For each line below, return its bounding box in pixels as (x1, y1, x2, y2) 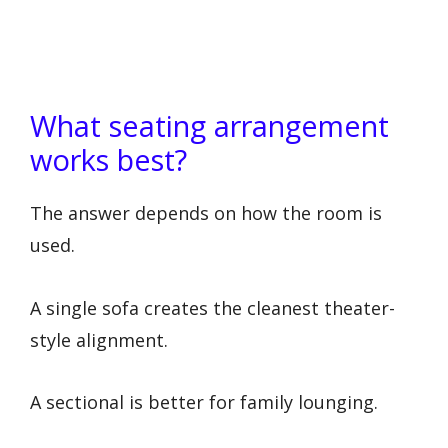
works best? (30, 140, 187, 180)
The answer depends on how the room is (30, 201, 382, 226)
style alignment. (30, 327, 168, 352)
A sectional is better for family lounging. (30, 390, 378, 415)
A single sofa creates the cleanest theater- (30, 295, 395, 320)
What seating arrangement (30, 106, 389, 146)
